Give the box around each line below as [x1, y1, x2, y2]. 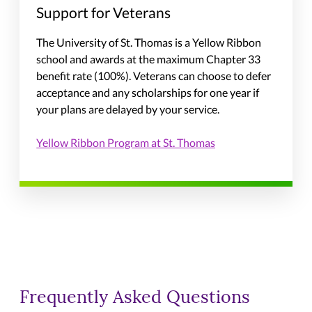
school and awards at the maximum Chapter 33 [36, 52, 261, 66]
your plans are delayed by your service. [36, 102, 220, 116]
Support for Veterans [36, 3, 171, 22]
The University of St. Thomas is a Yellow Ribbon [36, 36, 262, 49]
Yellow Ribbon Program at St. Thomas [36, 136, 216, 150]
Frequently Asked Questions [19, 290, 251, 308]
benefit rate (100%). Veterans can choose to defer [36, 69, 272, 83]
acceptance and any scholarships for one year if [36, 86, 260, 100]
